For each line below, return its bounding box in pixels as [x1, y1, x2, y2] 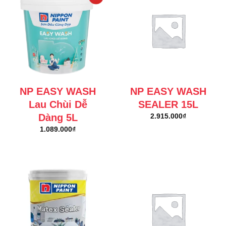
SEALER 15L [138, 99, 198, 110]
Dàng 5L [38, 112, 78, 124]
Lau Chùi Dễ [28, 99, 87, 110]
